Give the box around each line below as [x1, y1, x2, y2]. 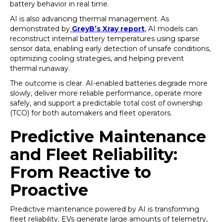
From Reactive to [10, 163, 151, 182]
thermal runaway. [10, 64, 70, 73]
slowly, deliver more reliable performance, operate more [10, 89, 202, 98]
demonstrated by [10, 24, 70, 33]
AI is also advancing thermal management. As [10, 14, 169, 23]
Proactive [10, 180, 88, 200]
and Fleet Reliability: [10, 145, 177, 164]
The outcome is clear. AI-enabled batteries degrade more [10, 79, 208, 88]
